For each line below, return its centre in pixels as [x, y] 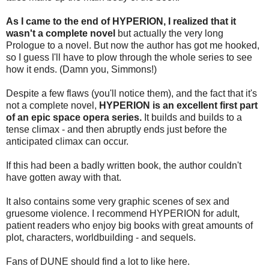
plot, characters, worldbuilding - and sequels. [101, 237]
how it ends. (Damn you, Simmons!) [81, 69]
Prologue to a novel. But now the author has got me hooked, [133, 45]
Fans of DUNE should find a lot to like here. [98, 261]
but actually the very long [171, 33]
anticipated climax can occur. [67, 141]
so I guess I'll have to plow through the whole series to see [129, 57]
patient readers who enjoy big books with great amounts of [129, 225]
